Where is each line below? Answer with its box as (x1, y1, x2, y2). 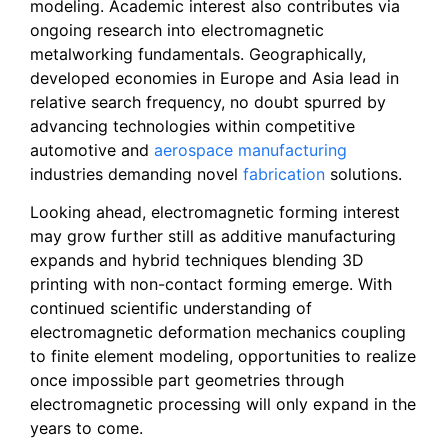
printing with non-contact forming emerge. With (30, 274, 392, 295)
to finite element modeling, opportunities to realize (30, 346, 416, 367)
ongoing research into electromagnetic (30, 20, 324, 41)
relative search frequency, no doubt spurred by (30, 92, 386, 113)
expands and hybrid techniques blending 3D (30, 250, 364, 271)
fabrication (243, 164, 325, 185)
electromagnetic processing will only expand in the (30, 394, 416, 415)
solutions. (325, 164, 402, 185)
